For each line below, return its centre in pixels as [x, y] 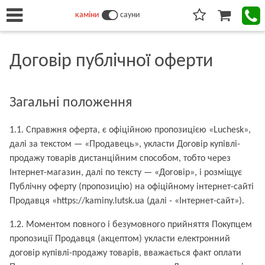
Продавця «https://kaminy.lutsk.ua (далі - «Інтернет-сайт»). [127, 201]
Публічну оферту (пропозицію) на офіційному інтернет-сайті [132, 187]
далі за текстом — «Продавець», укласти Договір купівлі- [125, 144]
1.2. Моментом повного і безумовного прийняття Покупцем [131, 225]
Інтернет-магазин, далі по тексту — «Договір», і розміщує [126, 173]
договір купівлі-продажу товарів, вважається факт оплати [125, 253]
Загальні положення [71, 103]
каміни [87, 15]
